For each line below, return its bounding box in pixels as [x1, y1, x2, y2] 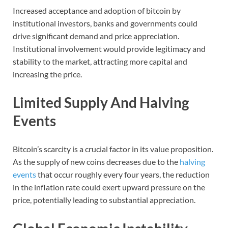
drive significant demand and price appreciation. [13, 31, 179, 41]
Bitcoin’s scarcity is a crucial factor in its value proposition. [13, 144, 213, 154]
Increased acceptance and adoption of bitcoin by [13, 6, 181, 16]
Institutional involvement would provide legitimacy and [13, 44, 206, 54]
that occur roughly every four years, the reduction [36, 169, 210, 180]
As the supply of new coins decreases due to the [13, 157, 180, 167]
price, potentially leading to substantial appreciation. [13, 195, 195, 205]
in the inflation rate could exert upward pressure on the [13, 182, 205, 192]
